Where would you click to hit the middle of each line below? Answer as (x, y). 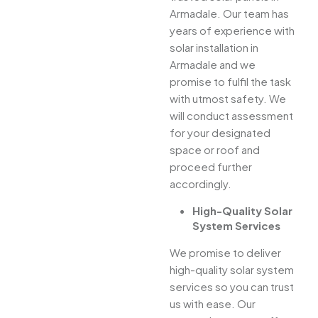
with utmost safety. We (228, 99)
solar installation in (214, 48)
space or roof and (215, 150)
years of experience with (232, 31)
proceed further (211, 167)
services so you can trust (232, 287)
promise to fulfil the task (230, 82)
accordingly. (201, 184)
